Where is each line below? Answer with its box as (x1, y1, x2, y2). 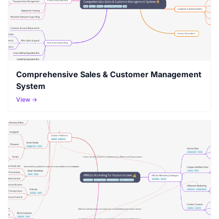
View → (16, 95, 37, 103)
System (16, 81, 45, 91)
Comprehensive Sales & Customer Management (16, 69, 201, 79)
